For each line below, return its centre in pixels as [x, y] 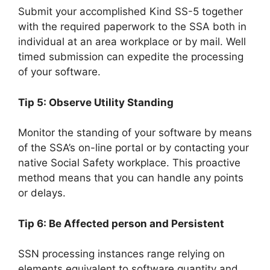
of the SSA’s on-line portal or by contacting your [133, 148]
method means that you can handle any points [131, 178]
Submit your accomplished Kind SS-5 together [130, 12]
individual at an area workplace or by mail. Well [132, 42]
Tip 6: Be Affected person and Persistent [121, 223]
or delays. [42, 193]
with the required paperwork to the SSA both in [132, 27]
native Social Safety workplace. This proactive [129, 163]
